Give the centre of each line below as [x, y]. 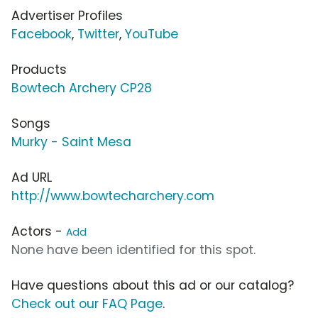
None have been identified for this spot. [133, 250]
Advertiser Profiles [67, 15]
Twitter [98, 34]
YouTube [152, 34]
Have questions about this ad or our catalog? [153, 285]
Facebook [42, 34]
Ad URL [32, 177]
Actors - [39, 231]
